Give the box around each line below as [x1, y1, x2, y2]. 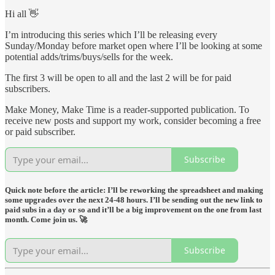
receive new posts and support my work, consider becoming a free [5, 115, 261, 126]
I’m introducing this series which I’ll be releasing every [5, 29, 217, 40]
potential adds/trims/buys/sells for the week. [5, 51, 173, 62]
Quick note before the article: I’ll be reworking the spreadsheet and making [5, 185, 263, 195]
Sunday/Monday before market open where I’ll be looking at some [5, 40, 262, 51]
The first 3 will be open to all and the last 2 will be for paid [5, 72, 231, 83]
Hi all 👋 [5, 8, 39, 19]
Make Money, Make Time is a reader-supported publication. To [5, 104, 249, 115]
